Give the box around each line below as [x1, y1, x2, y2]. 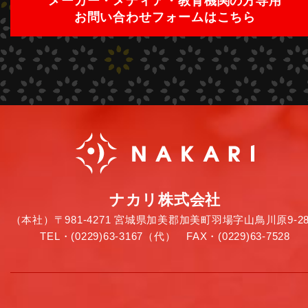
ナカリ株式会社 [109, 191, 221, 209]
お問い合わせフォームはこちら [74, 10, 256, 25]
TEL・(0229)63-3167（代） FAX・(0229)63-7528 [40, 230, 290, 243]
